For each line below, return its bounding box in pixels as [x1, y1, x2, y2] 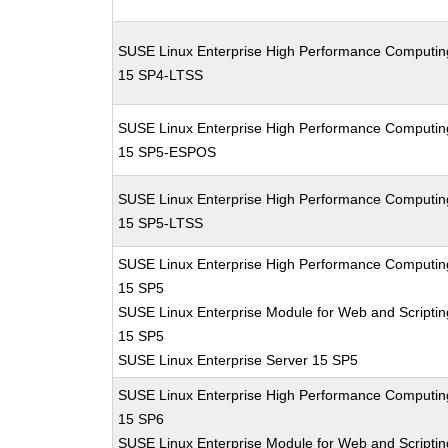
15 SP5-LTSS [118, 215, 204, 231]
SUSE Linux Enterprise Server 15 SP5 [118, 352, 359, 368]
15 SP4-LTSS [118, 67, 204, 83]
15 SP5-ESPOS [118, 144, 217, 160]
